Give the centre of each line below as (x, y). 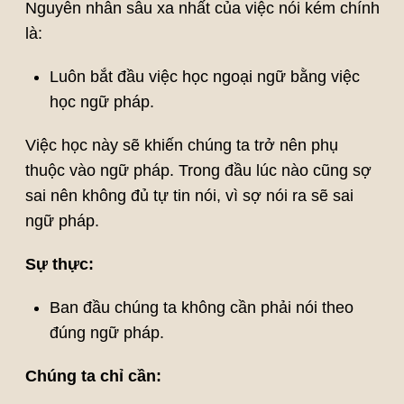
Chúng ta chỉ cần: (93, 376)
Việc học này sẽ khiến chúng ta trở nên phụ (181, 146)
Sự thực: (59, 265)
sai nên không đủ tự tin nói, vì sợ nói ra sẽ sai (189, 196)
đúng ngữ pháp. (106, 333)
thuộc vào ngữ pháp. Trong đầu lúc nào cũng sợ (198, 171)
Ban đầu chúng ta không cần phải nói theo (201, 308)
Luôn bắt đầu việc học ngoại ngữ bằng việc (204, 77)
